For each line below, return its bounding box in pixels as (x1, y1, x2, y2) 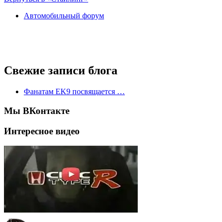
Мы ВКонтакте (4, 106, 69, 116)
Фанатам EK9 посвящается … (24, 87, 125, 96)
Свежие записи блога (4, 64, 117, 77)
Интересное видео (4, 125, 80, 136)
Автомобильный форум (24, 11, 104, 20)
